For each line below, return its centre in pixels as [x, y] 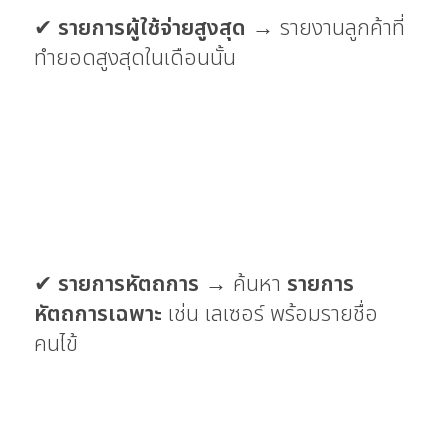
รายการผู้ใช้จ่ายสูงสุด [152, 28]
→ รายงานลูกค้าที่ [325, 28]
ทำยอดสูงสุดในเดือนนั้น [135, 58]
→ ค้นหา [243, 284]
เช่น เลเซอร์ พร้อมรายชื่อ [270, 314]
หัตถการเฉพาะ [98, 314]
